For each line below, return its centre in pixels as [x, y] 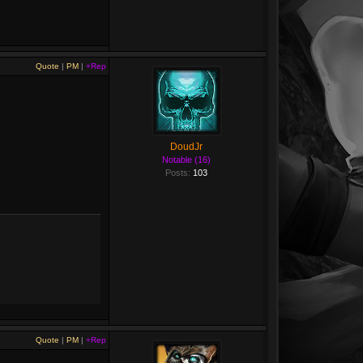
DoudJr [186, 147]
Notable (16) [186, 160]
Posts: [179, 173]
